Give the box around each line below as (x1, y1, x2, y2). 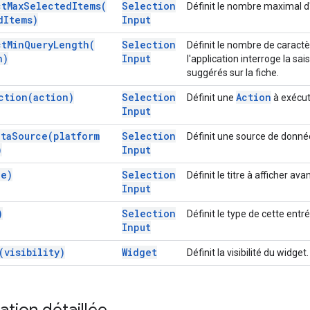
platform (53, 129, 100, 143)
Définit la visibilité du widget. (187, 246, 309, 258)
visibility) (4, 245, 65, 259)
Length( (53, 37, 95, 51)
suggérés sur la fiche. (187, 66, 279, 78)
